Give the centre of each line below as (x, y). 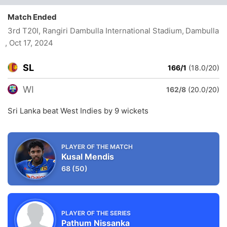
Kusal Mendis (88, 157)
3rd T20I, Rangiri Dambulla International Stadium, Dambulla (113, 31)
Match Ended (34, 17)
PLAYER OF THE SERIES (96, 213)
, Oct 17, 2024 (29, 43)
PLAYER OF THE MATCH (97, 147)
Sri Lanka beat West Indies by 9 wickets (78, 111)
